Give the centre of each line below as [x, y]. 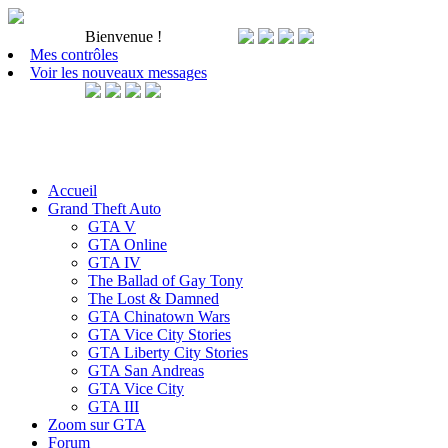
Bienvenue [120, 36]
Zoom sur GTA [97, 424]
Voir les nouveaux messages [118, 72]
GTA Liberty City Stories [168, 352]
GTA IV [114, 262]
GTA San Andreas [146, 370]
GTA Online [127, 244]
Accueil [72, 190]
